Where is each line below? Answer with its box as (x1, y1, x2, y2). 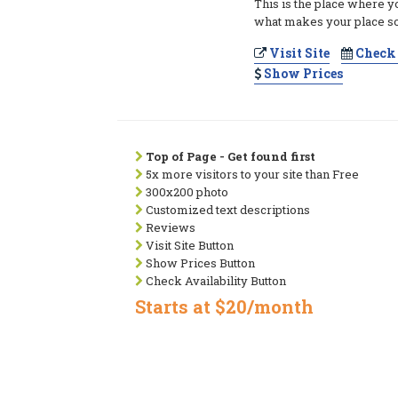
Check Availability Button (143, 273, 286, 289)
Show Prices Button (143, 255, 255, 271)
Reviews (143, 219, 195, 235)
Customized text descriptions (143, 202, 310, 218)
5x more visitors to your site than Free (143, 166, 359, 182)
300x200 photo (143, 184, 228, 200)
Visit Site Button (143, 237, 234, 253)
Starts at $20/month (135, 295, 314, 318)
